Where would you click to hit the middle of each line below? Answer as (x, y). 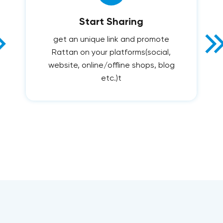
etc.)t (111, 78)
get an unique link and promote (111, 40)
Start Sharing (111, 22)
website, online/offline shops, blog (111, 65)
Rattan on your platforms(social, (111, 53)
